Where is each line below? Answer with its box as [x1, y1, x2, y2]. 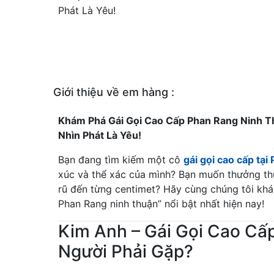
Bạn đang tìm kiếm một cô [58, 154, 183, 166]
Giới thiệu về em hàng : [53, 86, 174, 99]
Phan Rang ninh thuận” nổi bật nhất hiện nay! [58, 198, 264, 210]
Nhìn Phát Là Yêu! [58, 129, 141, 142]
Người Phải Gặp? [58, 241, 193, 262]
